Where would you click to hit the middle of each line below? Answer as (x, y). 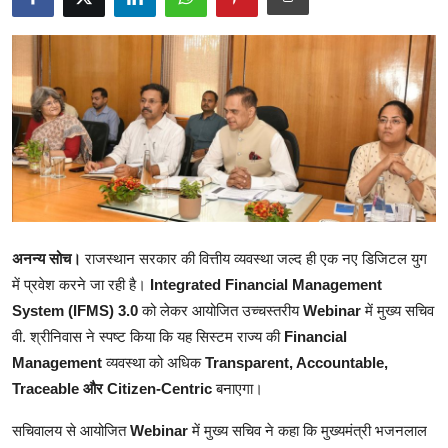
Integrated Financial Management (266, 284)
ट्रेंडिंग (34, 121)
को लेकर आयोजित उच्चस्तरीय (220, 310)
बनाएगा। (237, 388)
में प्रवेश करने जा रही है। (81, 284)
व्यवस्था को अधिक (155, 362)
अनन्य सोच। (48, 258)
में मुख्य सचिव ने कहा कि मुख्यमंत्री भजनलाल (307, 430)
